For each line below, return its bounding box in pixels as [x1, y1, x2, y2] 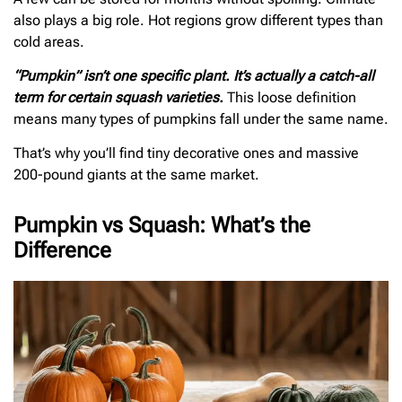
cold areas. [13, 32, 84, 50]
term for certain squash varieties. [13, 89, 223, 107]
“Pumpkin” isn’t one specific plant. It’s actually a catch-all [13, 67, 374, 85]
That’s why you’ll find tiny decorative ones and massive [13, 144, 359, 162]
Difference [13, 238, 111, 264]
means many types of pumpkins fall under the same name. [13, 110, 389, 128]
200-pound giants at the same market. [13, 166, 259, 184]
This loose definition [223, 89, 356, 107]
